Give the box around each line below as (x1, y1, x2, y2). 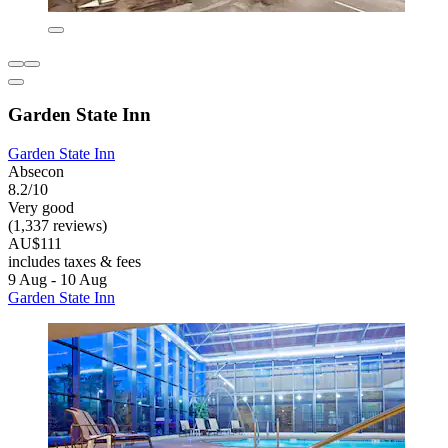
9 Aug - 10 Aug (8, 271, 107, 289)
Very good (8, 199, 74, 217)
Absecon (8, 163, 64, 181)
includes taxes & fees (8, 253, 141, 271)
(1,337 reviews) (8, 217, 107, 235)
